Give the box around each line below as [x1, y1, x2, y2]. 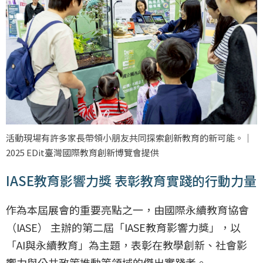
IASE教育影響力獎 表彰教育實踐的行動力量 [6, 170, 257, 190]
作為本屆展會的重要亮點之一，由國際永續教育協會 [6, 201, 249, 217]
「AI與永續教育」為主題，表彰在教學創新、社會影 [6, 237, 247, 252]
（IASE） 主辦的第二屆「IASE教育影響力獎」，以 [6, 219, 241, 235]
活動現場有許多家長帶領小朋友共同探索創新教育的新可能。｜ [6, 131, 252, 144]
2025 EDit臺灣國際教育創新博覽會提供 [6, 146, 159, 159]
